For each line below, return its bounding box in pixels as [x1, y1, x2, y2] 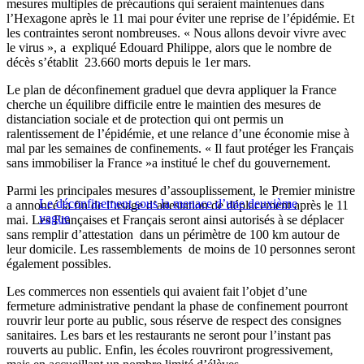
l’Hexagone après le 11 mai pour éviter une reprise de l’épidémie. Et [6, 11, 354, 26]
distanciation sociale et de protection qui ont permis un [6, 112, 284, 127]
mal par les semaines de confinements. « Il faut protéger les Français [6, 141, 353, 156]
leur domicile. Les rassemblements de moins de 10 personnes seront [6, 242, 355, 257]
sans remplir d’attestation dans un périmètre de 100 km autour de [6, 227, 340, 242]
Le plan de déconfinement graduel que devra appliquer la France [6, 83, 336, 97]
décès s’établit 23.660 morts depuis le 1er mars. [6, 55, 251, 70]
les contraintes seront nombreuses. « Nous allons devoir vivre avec [6, 26, 346, 41]
